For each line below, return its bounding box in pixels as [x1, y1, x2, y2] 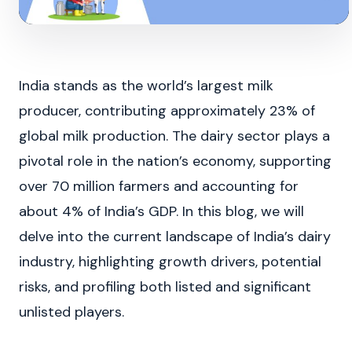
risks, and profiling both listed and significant [19, 277, 311, 297]
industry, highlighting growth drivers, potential [19, 252, 321, 272]
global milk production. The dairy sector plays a [19, 126, 330, 146]
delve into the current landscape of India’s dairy [19, 227, 331, 247]
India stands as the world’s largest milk [19, 76, 273, 96]
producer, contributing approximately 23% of [19, 101, 315, 121]
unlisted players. [19, 302, 124, 322]
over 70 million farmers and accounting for [19, 177, 299, 196]
